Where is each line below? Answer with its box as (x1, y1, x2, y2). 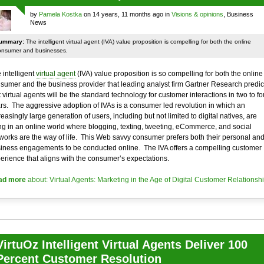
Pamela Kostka (38, 11, 82, 18)
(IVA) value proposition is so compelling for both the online (75, 70, 263, 78)
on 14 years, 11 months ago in (81, 11, 171, 18)
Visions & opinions (171, 11, 223, 18)
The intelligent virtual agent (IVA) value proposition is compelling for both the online (24, 38, 251, 45)
